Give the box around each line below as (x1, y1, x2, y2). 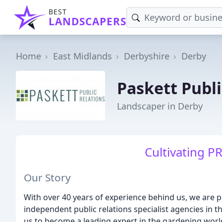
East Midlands (53, 50, 112, 62)
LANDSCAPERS (49, 14, 126, 28)
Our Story (24, 170, 71, 184)
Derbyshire (124, 50, 169, 62)
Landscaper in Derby (117, 100, 203, 112)
